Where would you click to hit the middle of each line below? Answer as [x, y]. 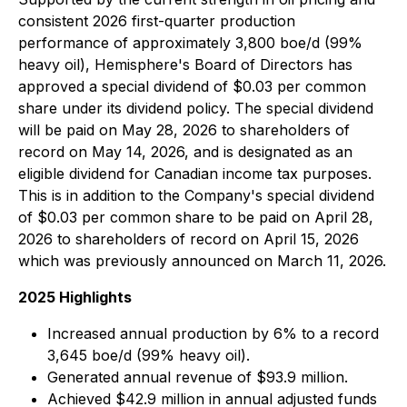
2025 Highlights [75, 297]
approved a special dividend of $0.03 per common [192, 86]
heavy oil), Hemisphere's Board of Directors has [185, 65]
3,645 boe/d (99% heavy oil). [149, 355]
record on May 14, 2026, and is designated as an [185, 152]
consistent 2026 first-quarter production [157, 21]
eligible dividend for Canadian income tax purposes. [195, 174]
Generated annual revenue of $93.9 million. [198, 377]
